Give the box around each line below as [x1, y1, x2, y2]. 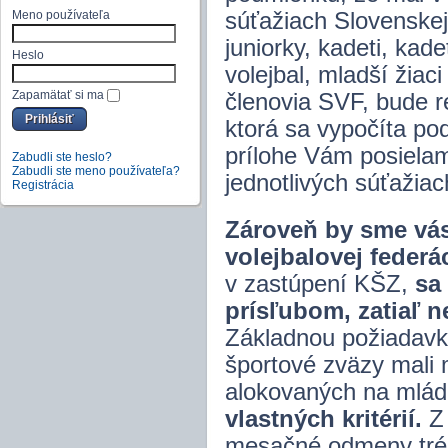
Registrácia [12, 178, 74, 192]
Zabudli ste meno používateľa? [12, 164, 180, 178]
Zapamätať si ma [12, 88, 104, 102]
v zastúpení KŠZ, [225, 271, 415, 297]
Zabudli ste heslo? [12, 150, 112, 164]
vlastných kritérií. [225, 406, 422, 432]
